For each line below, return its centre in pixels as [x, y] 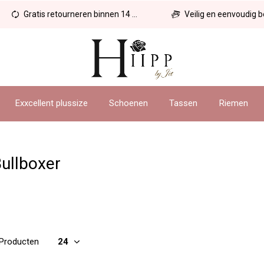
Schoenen [129, 103]
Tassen [184, 103]
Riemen [233, 103]
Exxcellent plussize [52, 103]
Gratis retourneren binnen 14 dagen [77, 14]
